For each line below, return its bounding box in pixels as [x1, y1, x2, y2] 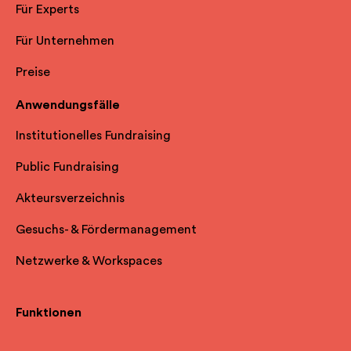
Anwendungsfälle [16, 99, 120, 112]
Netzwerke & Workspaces [16, 255, 162, 268]
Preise [16, 66, 50, 79]
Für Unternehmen [16, 34, 114, 48]
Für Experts [16, 3, 79, 16]
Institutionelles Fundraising [16, 129, 171, 143]
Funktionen [16, 306, 81, 320]
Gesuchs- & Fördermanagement [16, 223, 197, 237]
